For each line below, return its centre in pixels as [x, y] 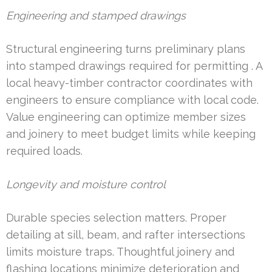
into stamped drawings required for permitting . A [134, 66]
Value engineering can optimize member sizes [126, 117]
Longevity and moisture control [86, 185]
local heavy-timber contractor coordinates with [129, 83]
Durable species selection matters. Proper [116, 218]
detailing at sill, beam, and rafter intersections [126, 235]
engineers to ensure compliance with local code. [132, 100]
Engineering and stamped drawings [96, 16]
